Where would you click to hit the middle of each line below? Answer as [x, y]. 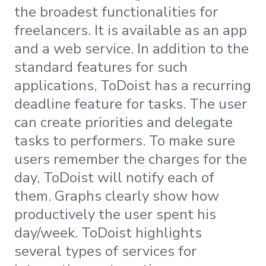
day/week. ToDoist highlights [108, 232]
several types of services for [105, 251]
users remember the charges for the [131, 159]
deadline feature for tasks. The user [131, 104]
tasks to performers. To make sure [125, 140]
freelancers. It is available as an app [131, 30]
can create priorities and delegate [123, 122]
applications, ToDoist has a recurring [133, 85]
